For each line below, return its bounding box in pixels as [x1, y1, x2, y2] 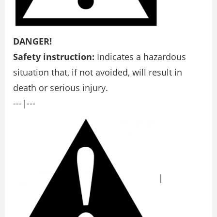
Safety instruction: [13, 51, 94, 62]
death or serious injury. [13, 82, 108, 93]
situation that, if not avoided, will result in [13, 66, 182, 78]
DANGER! [13, 35, 52, 47]
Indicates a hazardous [94, 51, 186, 62]
